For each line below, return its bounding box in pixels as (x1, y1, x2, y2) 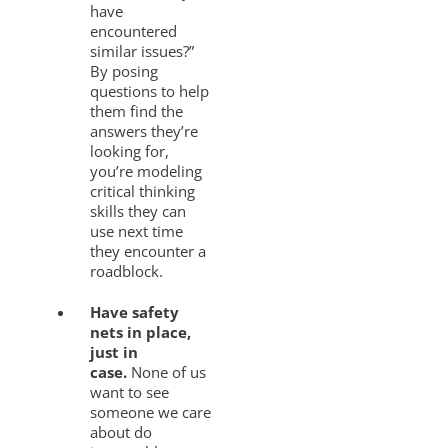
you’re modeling (90, 160, 203, 181)
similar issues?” (90, 40, 195, 61)
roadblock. (90, 260, 164, 281)
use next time (90, 220, 184, 241)
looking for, (90, 140, 170, 161)
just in (90, 342, 139, 363)
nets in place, (90, 322, 192, 343)
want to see (90, 382, 170, 403)
